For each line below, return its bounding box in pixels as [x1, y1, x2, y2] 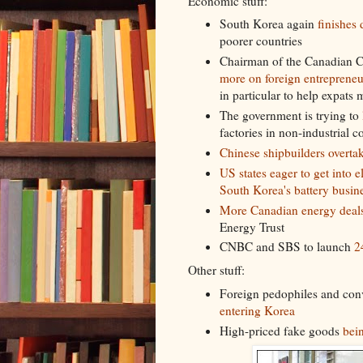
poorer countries [219, 32, 302, 49]
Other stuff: [188, 262, 245, 279]
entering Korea [219, 301, 295, 318]
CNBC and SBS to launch [219, 238, 354, 255]
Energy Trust [219, 218, 284, 235]
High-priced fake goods [219, 322, 343, 339]
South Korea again [219, 15, 318, 32]
